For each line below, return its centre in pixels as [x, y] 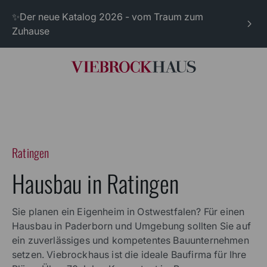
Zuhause [31, 31]
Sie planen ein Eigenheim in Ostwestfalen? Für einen [128, 211]
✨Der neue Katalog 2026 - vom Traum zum [108, 17]
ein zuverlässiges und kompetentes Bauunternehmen [131, 240]
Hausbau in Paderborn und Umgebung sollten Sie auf [131, 226]
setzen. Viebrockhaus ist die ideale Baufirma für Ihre [129, 254]
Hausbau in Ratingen [96, 183]
